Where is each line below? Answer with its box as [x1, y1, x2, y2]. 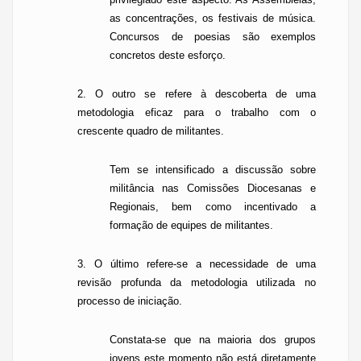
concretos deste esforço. [110, 49, 226, 61]
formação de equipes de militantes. [110, 219, 273, 231]
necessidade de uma [201, 258, 316, 270]
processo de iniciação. [77, 295, 182, 307]
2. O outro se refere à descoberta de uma [77, 88, 316, 100]
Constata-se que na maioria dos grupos [110, 334, 316, 346]
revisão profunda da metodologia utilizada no [77, 276, 316, 288]
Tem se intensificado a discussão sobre [110, 164, 316, 176]
